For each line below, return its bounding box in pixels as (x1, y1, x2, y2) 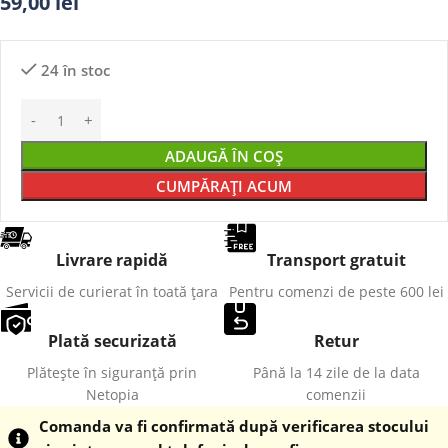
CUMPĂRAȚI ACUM (156, 176, 292, 197)
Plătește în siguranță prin (27, 363, 197, 383)
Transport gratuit (266, 249, 406, 272)
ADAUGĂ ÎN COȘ (165, 146, 283, 167)
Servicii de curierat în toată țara (6, 282, 218, 302)
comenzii (306, 385, 366, 405)
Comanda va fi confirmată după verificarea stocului (39, 416, 430, 437)
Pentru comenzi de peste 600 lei (228, 282, 444, 302)
